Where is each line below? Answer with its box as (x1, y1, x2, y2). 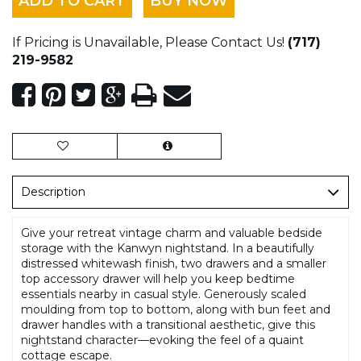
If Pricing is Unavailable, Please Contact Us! (12, 34, 284, 50)
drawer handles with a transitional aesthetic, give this (21, 317, 315, 332)
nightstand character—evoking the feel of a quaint (21, 332, 304, 347)
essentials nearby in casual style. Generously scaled (21, 286, 306, 301)
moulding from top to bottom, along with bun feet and (21, 301, 330, 317)
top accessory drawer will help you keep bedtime (21, 271, 295, 286)
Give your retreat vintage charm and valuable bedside (21, 225, 322, 240)
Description (21, 184, 85, 199)
